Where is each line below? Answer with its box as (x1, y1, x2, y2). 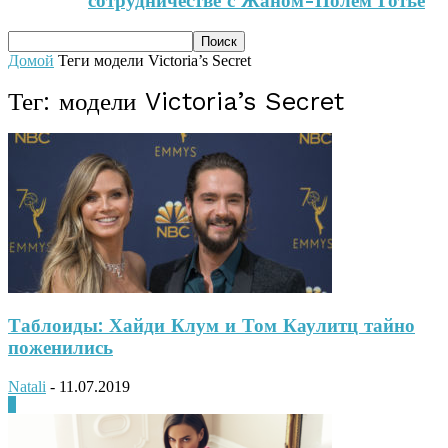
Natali (8, 378, 46, 396)
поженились (8, 337, 113, 360)
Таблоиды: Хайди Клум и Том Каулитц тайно (8, 315, 415, 338)
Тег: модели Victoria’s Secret (8, 86, 344, 116)
